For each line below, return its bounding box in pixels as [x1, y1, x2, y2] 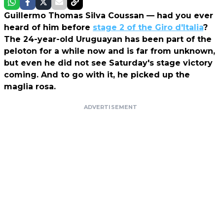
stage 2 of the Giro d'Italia [93, 22, 203, 32]
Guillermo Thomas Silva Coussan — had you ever [4, 10, 213, 20]
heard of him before [4, 22, 93, 32]
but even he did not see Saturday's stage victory [4, 58, 213, 68]
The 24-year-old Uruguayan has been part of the [4, 34, 212, 44]
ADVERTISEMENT [83, 103, 138, 110]
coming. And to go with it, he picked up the [4, 70, 190, 79]
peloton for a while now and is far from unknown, [4, 46, 215, 56]
